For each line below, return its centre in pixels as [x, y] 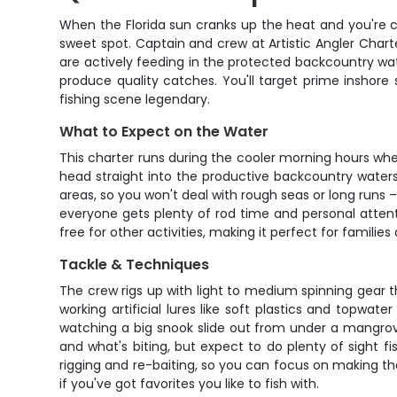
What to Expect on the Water [164, 132]
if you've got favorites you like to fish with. [190, 384]
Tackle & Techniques [135, 265]
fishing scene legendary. [135, 99]
